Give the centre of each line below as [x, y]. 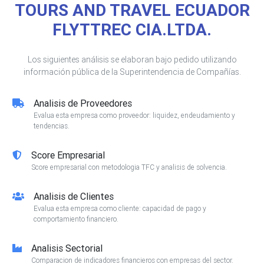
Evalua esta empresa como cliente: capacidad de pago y [120, 209]
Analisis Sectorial [67, 248]
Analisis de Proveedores [83, 103]
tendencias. [52, 126]
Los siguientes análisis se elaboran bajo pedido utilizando [132, 60]
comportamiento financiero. [76, 219]
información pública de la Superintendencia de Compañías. [132, 72]
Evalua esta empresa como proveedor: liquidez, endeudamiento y [134, 115]
